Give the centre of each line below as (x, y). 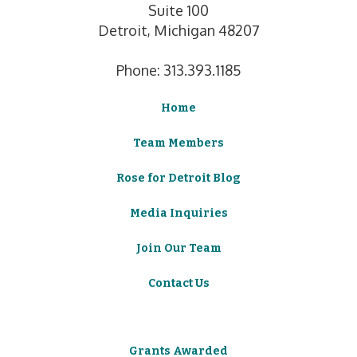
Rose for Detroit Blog (178, 178)
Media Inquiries (178, 213)
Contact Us (178, 283)
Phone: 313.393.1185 (178, 70)
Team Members (178, 143)
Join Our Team (178, 248)
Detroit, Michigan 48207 (178, 30)
